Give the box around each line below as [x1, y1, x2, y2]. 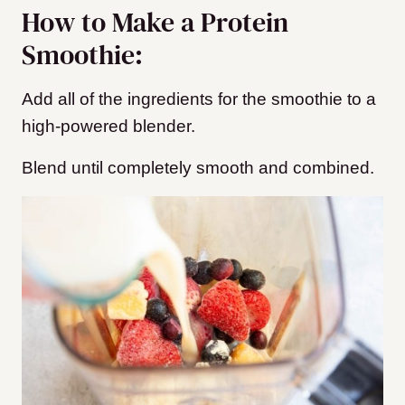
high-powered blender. [22, 117, 195, 137]
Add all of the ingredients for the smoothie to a [22, 89, 376, 109]
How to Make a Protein [22, 4, 288, 42]
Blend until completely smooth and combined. [22, 158, 374, 178]
